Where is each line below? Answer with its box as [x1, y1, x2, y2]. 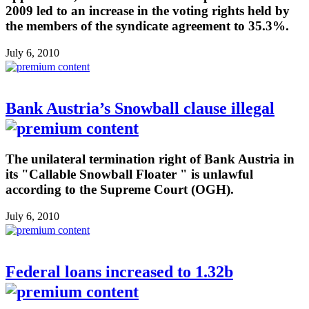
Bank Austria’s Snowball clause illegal [6, 99, 275, 118]
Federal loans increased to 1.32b [6, 262, 233, 281]
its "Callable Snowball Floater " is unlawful [6, 166, 253, 181]
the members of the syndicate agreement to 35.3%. [6, 19, 289, 34]
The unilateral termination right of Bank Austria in [6, 151, 295, 166]
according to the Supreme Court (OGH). [6, 181, 234, 197]
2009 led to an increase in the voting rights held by [6, 3, 290, 19]
